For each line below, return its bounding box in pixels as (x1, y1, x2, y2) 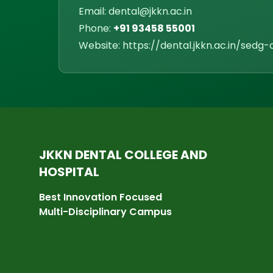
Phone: (79, 21, 113, 35)
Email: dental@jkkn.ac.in (79, 4, 192, 18)
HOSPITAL (39, 163, 99, 180)
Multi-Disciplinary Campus (39, 205, 172, 219)
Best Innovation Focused (39, 190, 162, 204)
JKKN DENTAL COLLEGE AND (39, 146, 207, 163)
